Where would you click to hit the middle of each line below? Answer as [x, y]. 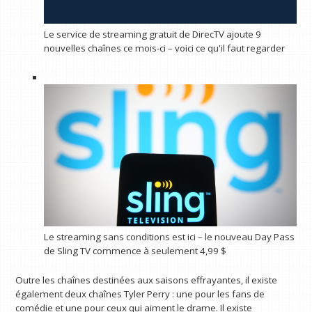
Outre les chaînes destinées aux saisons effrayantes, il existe [147, 280]
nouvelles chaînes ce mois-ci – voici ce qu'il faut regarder [164, 48]
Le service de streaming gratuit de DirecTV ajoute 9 [152, 34]
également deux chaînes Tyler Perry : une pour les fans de [140, 294]
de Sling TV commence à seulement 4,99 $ [135, 251]
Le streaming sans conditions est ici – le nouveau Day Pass [169, 237]
